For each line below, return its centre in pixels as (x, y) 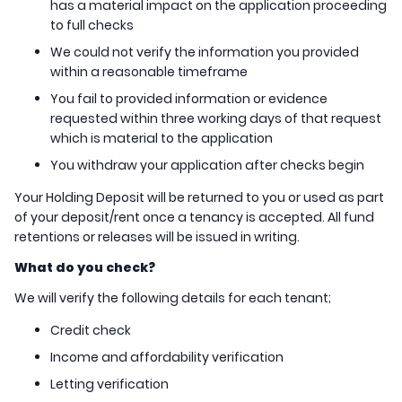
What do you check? (85, 268)
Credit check (92, 331)
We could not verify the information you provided (205, 52)
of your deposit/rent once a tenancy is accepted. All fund (194, 218)
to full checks (92, 26)
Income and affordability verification (168, 358)
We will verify (54, 298)
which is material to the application (163, 139)
